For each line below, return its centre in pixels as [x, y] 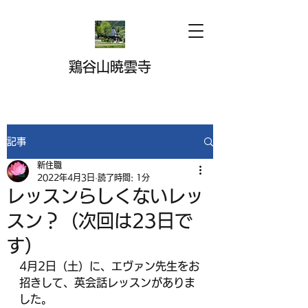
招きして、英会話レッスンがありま [107, 283]
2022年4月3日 [66, 177]
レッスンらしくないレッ [105, 196]
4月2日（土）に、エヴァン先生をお [109, 266]
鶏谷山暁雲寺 [110, 67]
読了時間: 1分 [124, 177]
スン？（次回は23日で [100, 221]
